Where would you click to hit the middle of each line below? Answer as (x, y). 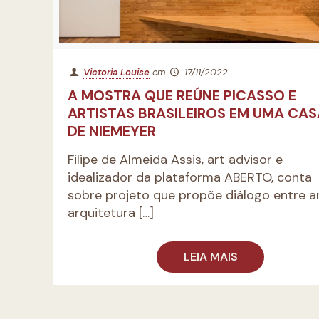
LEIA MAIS (210, 257)
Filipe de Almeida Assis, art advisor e (176, 159)
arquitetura (102, 213)
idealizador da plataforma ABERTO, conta (190, 177)
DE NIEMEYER (112, 131)
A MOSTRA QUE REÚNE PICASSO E (182, 95)
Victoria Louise (117, 72)
